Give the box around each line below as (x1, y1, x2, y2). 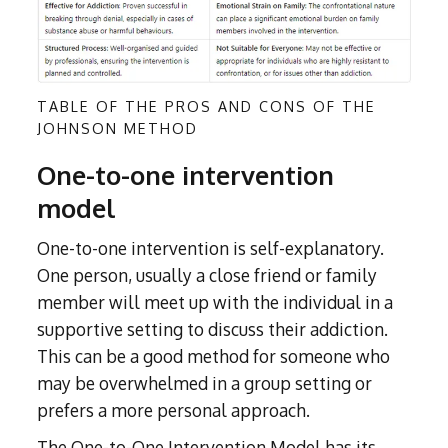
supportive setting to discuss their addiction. (37, 318, 389, 341)
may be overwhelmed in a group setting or (37, 372, 373, 395)
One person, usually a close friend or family (37, 264, 378, 287)
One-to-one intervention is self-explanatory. (37, 237, 385, 260)
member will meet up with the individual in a (37, 291, 394, 314)
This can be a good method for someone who (37, 345, 391, 368)
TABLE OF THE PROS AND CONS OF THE (37, 97, 377, 116)
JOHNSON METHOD (37, 119, 199, 138)
